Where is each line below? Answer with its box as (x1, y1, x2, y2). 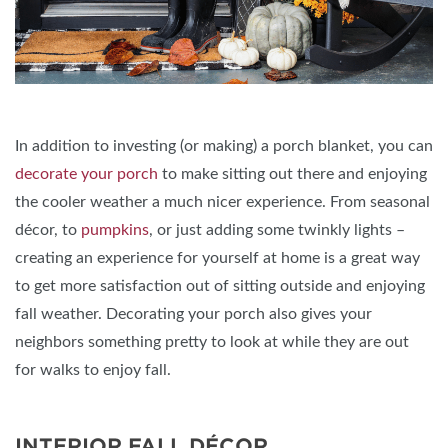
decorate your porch (15, 166, 158, 183)
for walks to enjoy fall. (15, 362, 171, 379)
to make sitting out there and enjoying (158, 166, 427, 183)
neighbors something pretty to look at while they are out (15, 334, 409, 351)
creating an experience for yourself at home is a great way (15, 250, 420, 267)
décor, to (15, 222, 81, 239)
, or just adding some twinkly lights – (149, 222, 405, 239)
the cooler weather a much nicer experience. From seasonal (15, 194, 430, 211)
